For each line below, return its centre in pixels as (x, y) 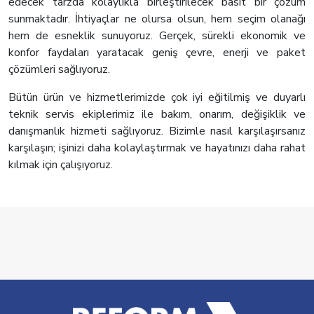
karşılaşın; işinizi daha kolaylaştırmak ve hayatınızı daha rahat (157, 148)
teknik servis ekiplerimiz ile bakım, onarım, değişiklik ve (157, 115)
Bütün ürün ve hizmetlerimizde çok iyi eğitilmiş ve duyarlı (157, 98)
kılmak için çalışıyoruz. (61, 165)
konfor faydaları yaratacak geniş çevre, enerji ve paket (157, 53)
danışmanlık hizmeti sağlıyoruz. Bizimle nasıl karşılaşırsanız (157, 131)
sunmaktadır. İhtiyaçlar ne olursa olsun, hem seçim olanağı (157, 19)
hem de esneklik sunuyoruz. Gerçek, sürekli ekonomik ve (157, 36)
